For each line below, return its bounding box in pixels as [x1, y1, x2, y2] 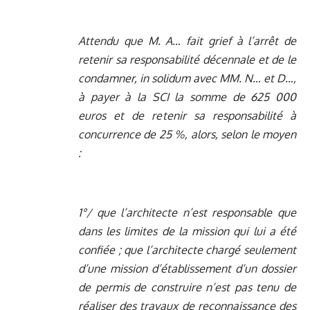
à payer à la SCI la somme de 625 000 [78, 90, 296, 104]
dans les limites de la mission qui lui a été [78, 224, 296, 239]
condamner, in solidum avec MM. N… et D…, [78, 71, 296, 86]
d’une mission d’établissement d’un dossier [78, 262, 296, 276]
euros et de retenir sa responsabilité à [78, 109, 296, 123]
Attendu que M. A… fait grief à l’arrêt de [78, 34, 296, 48]
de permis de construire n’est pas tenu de [78, 280, 296, 295]
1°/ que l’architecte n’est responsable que [78, 206, 296, 220]
